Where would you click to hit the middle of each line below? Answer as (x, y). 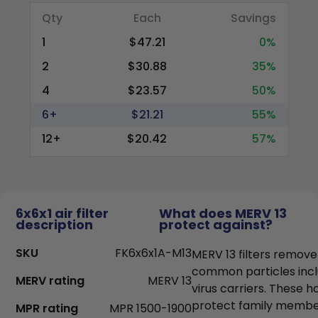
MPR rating (47, 308)
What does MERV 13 (223, 213)
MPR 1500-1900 (150, 308)
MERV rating (50, 281)
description (54, 225)
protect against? (216, 225)
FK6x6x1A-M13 (153, 253)
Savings (254, 18)
